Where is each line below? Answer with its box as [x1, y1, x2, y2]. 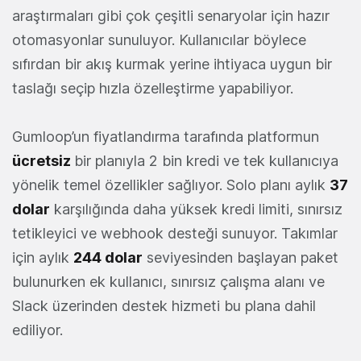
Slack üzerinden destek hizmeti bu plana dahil [12, 297, 316, 315]
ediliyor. [12, 322, 63, 339]
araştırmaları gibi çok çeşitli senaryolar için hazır [12, 7, 330, 25]
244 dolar [73, 249, 143, 267]
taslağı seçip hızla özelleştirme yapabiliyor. [12, 80, 293, 98]
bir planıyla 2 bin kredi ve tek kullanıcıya [74, 152, 338, 170]
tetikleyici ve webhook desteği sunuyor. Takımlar [12, 225, 338, 243]
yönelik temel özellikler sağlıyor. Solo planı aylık [12, 176, 330, 194]
